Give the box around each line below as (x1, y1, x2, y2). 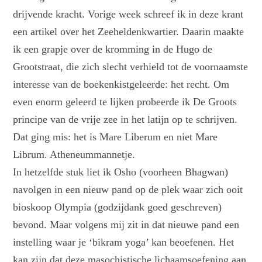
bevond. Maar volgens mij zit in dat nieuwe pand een (13, 219, 240, 231)
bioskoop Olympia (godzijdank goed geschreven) (13, 201, 222, 213)
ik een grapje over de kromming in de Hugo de (13, 43, 213, 56)
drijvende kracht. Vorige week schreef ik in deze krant (13, 8, 244, 20)
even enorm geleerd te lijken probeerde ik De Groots (13, 96, 237, 108)
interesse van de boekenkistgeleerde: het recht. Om (13, 78, 230, 91)
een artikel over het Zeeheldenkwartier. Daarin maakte (13, 26, 244, 38)
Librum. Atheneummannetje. (13, 149, 136, 161)
